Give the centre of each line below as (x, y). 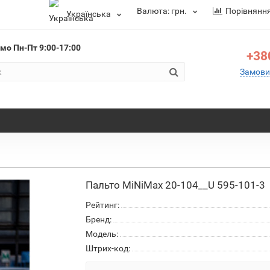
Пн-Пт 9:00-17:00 (47, 48)
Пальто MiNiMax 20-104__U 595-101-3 (175, 185)
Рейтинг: (102, 205)
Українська (89, 14)
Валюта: (154, 11)
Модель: (102, 234)
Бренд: (98, 219)
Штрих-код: (108, 248)
